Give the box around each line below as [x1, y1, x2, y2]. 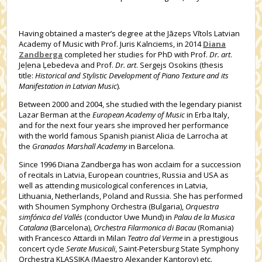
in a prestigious [182, 233, 239, 243]
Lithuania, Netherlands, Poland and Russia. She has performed [19, 191, 243, 201]
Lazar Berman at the [19, 109, 93, 120]
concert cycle [19, 243, 67, 254]
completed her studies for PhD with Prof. [63, 49, 210, 60]
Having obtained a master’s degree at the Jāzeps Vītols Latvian [19, 28, 240, 39]
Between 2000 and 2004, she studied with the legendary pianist [19, 99, 242, 109]
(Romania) [196, 222, 234, 233]
